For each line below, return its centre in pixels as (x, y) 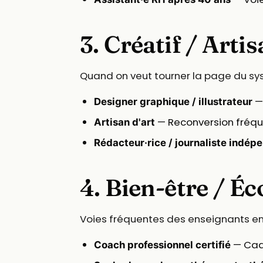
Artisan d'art (124, 122)
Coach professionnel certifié (162, 245)
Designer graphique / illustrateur (173, 102)
